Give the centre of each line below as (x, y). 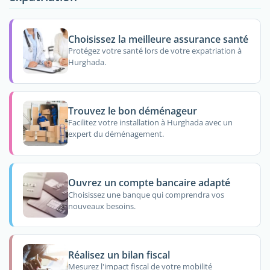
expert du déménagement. (116, 134)
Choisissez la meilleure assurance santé (158, 39)
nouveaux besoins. (102, 206)
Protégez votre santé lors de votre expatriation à (155, 51)
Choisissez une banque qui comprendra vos (146, 194)
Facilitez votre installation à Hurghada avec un (150, 123)
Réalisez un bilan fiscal (119, 255)
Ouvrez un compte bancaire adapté (149, 183)
